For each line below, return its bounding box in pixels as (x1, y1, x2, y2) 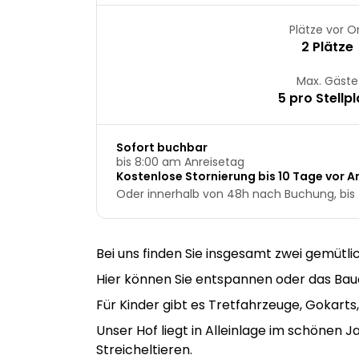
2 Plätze (301, 38, 353, 56)
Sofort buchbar (116, 139, 208, 155)
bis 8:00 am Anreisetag (116, 154, 244, 170)
